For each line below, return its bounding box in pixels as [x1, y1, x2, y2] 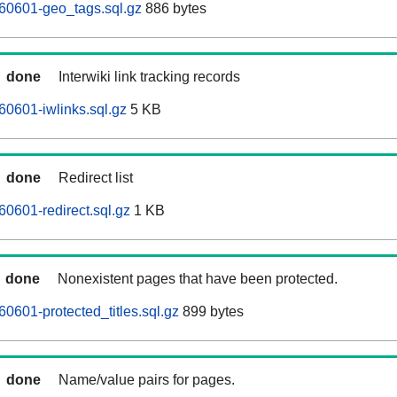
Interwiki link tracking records [58, 69, 240, 85]
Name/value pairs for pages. [58, 372, 235, 388]
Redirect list [58, 170, 133, 186]
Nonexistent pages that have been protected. [58, 271, 338, 287]
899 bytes [179, 304, 244, 320]
